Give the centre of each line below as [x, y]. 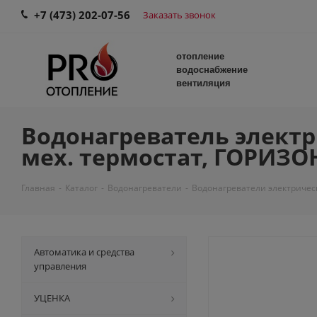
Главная [38, 188]
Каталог [81, 188]
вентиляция [203, 83]
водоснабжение [212, 70]
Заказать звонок [179, 15]
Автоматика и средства [84, 252]
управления [60, 266]
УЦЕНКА [52, 298]
